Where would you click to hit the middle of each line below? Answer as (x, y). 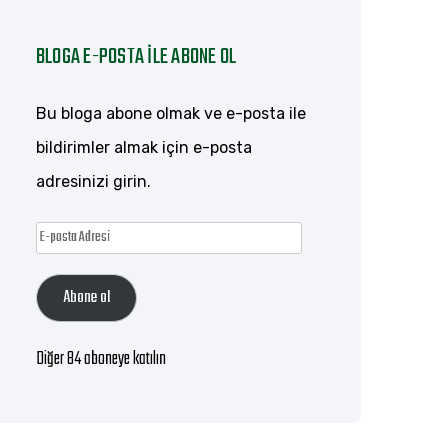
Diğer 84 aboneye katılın (101, 359)
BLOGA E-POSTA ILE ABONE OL (136, 56)
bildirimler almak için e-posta (144, 147)
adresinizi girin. (93, 181)
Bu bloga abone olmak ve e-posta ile (171, 113)
